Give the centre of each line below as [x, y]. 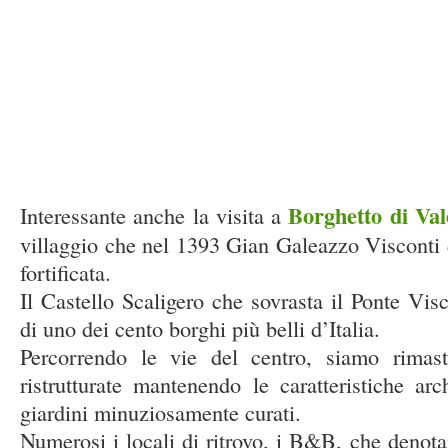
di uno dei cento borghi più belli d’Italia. [200, 328]
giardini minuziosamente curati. [160, 412]
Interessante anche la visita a [154, 215]
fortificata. [65, 272]
